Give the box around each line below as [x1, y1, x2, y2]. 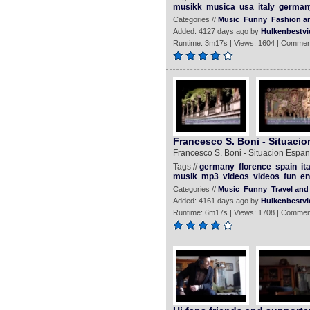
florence [238, 162, 271, 172]
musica [206, 2, 235, 12]
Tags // [172, 162, 199, 172]
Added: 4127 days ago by [172, 27, 261, 35]
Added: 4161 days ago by [172, 197, 261, 205]
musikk [172, 2, 202, 12]
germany [199, 162, 235, 172]
